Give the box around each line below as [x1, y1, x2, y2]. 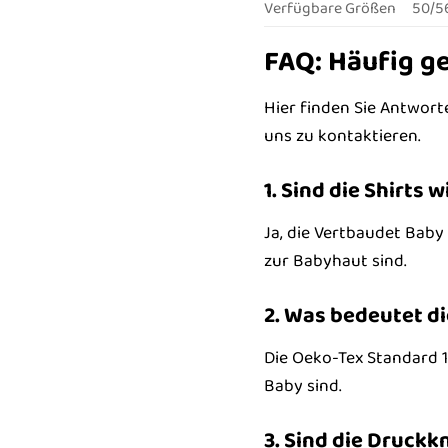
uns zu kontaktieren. [263, 122, 420, 151]
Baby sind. [263, 372, 341, 401]
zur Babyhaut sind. [263, 247, 406, 276]
